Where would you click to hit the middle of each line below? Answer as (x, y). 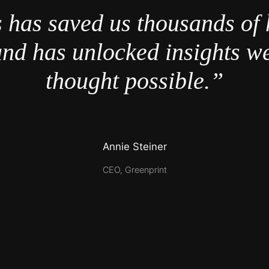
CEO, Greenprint (134, 169)
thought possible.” (134, 81)
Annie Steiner (134, 147)
